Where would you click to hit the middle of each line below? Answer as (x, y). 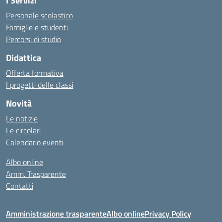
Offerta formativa (35, 73)
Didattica (24, 58)
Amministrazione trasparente (56, 214)
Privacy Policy (168, 214)
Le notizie (22, 118)
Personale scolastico (39, 15)
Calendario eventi (35, 142)
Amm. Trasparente (36, 174)
